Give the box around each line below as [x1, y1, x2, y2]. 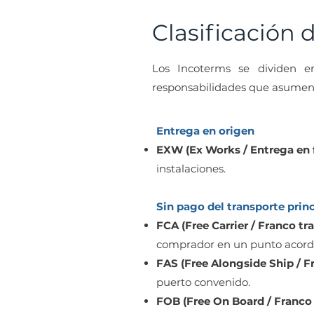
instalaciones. [156, 162, 226, 175]
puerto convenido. [156, 275, 250, 289]
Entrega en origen [156, 124, 254, 137]
